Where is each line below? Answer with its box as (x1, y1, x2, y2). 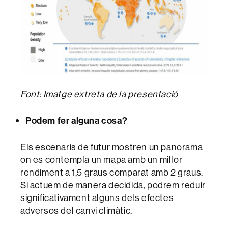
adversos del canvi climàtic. (20, 204, 132, 216)
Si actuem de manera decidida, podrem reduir (20, 179, 206, 191)
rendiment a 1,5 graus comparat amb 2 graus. (20, 166, 203, 178)
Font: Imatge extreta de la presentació (20, 88, 178, 100)
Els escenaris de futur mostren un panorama (20, 140, 203, 153)
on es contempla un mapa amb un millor (20, 153, 183, 165)
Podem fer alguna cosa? (25, 114, 128, 126)
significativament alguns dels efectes (20, 191, 174, 204)
